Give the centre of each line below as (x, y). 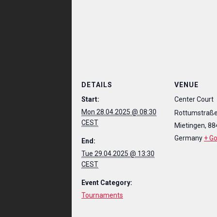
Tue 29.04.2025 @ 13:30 (118, 153)
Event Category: (107, 182)
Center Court (194, 99)
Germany (188, 138)
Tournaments (102, 195)
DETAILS (97, 85)
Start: (90, 99)
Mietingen (189, 125)
